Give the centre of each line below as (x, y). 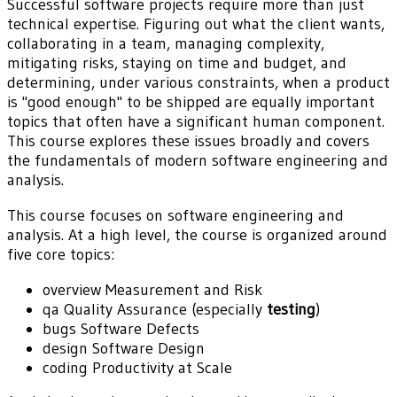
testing (291, 309)
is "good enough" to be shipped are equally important (191, 101)
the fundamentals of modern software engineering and (198, 160)
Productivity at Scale (160, 367)
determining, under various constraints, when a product (198, 82)
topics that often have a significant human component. (196, 121)
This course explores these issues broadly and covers (188, 140)
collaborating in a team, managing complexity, (166, 43)
